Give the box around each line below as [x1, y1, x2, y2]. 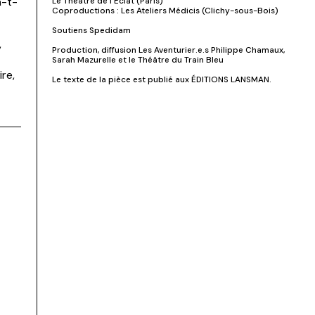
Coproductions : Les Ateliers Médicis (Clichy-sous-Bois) [51, 4, 278, 16]
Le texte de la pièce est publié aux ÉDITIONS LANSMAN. [51, 73, 271, 85]
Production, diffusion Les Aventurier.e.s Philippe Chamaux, [51, 44, 285, 56]
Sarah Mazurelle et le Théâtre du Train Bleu [51, 53, 224, 65]
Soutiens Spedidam [51, 24, 131, 36]
